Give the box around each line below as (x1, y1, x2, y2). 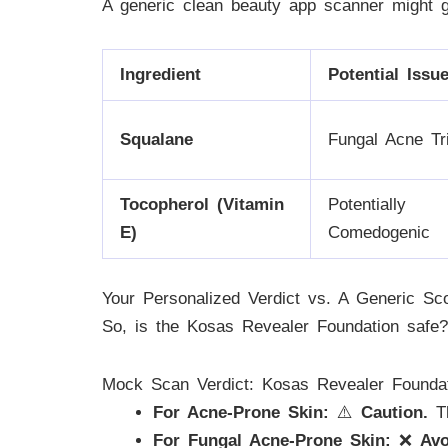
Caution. (361, 402, 428, 422)
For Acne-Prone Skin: (153, 402, 329, 422)
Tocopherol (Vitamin (120, 195, 284, 215)
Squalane (120, 130, 193, 150)
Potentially (328, 195, 406, 215)
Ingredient (120, 65, 201, 85)
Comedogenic (328, 223, 430, 243)
